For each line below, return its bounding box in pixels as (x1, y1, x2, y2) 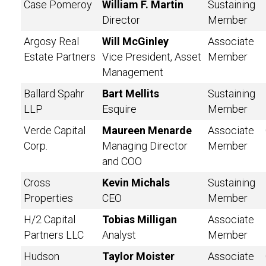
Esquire (102, 103, 137, 115)
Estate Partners (24, 50, 96, 63)
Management (102, 66, 163, 78)
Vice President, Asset (102, 50, 201, 63)
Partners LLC (24, 229, 84, 241)
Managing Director (102, 140, 188, 152)
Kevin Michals (102, 176, 170, 189)
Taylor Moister (102, 250, 175, 262)
